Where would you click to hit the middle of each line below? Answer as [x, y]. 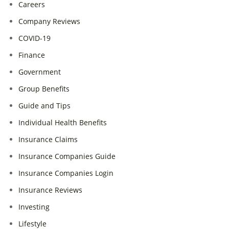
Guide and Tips [45, 105]
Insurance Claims [48, 139]
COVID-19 [35, 38]
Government [40, 72]
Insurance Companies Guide [67, 156]
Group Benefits [44, 88]
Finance [32, 55]
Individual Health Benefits [63, 122]
